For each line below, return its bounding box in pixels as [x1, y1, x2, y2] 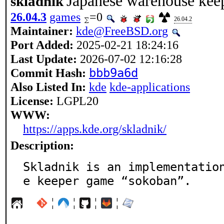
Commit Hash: [10, 66, 86, 79]
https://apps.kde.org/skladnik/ [23, 122, 166, 135]
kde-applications [109, 80, 190, 93]
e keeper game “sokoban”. [23, 174, 191, 188]
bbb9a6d [89, 66, 138, 80]
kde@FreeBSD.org [76, 24, 168, 37]
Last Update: [10, 52, 77, 65]
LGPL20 [53, 94, 98, 107]
